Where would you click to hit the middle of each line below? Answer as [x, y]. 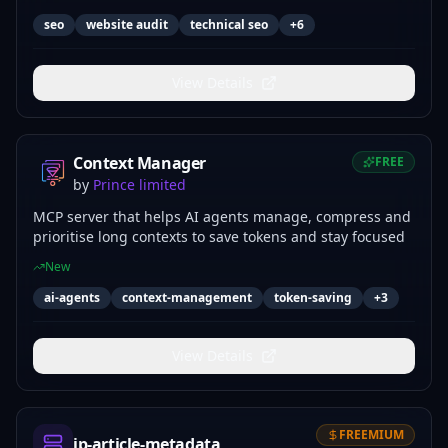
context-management [187, 297]
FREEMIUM [371, 434]
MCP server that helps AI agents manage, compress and [222, 216]
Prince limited [139, 184]
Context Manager [139, 163]
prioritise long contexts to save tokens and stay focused [219, 236]
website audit [127, 24]
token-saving [313, 297]
